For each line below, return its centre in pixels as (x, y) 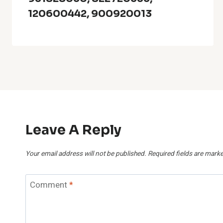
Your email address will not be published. (86, 154)
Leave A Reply (73, 130)
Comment (49, 185)
